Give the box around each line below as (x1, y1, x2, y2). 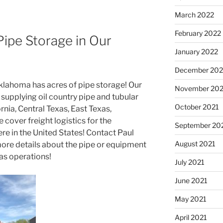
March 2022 (174, 10, 214, 19)
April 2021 (174, 213, 207, 222)
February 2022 (174, 28, 221, 37)
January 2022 (174, 47, 218, 56)
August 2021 (174, 139, 216, 148)
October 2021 (174, 102, 219, 111)
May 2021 (174, 194, 207, 203)
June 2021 (174, 176, 208, 185)
